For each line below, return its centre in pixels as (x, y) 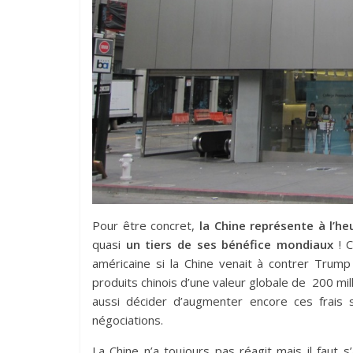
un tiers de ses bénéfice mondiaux (230, 244)
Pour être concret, (146, 225)
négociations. (128, 320)
